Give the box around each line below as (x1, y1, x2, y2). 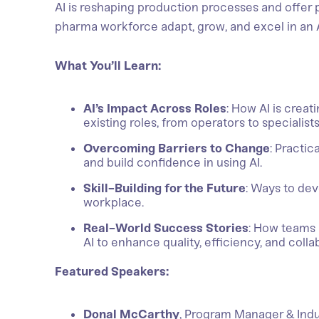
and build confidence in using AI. (83, 155, 263, 169)
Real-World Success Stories (83, 221, 249, 235)
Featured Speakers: (55, 264, 169, 278)
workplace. (83, 195, 145, 209)
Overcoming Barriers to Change (83, 141, 271, 155)
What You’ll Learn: (55, 58, 162, 73)
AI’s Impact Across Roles (83, 101, 227, 115)
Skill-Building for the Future (83, 181, 246, 195)
